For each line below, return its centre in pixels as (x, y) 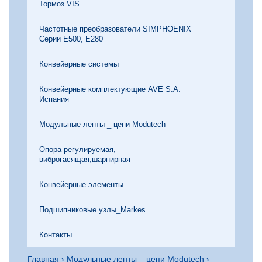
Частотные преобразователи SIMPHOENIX (115, 29)
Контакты (56, 235)
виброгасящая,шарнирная (85, 159)
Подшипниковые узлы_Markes (92, 210)
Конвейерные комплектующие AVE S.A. (110, 89)
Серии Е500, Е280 (71, 39)
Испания (54, 99)
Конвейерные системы (79, 64)
